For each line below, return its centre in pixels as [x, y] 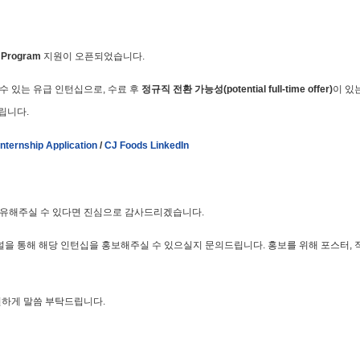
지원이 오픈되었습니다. [93, 56]
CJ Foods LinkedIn [147, 145]
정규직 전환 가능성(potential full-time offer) [237, 90]
